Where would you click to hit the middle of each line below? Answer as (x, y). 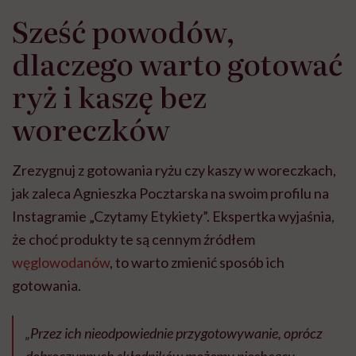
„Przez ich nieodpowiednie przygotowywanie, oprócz (174, 333)
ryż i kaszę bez (109, 96)
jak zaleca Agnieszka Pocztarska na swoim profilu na (170, 193)
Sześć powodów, (124, 31)
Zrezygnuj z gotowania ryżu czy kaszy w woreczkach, (174, 170)
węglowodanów (61, 263)
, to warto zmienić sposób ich (197, 263)
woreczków (91, 129)
